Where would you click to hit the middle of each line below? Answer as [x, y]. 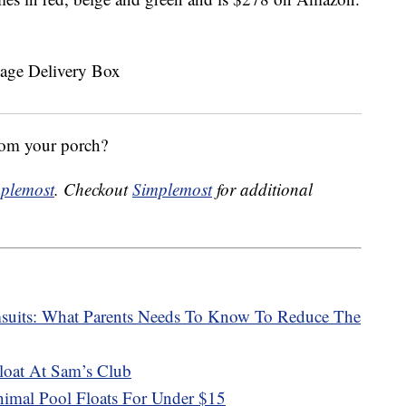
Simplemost [172, 189]
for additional [262, 189]
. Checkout [93, 189]
